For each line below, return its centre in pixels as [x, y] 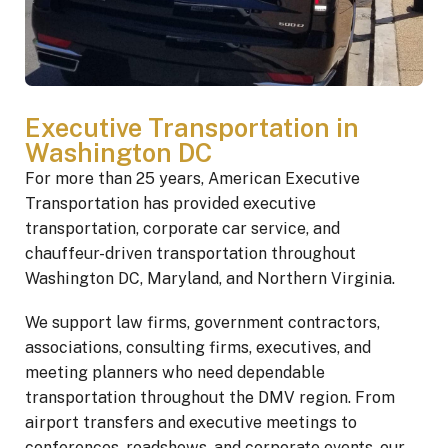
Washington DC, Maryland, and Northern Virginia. [210, 279]
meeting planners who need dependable [175, 373]
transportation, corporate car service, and [182, 229]
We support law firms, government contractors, [202, 323]
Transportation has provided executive [170, 204]
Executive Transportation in [192, 128]
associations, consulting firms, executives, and [198, 348]
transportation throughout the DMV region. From [210, 398]
